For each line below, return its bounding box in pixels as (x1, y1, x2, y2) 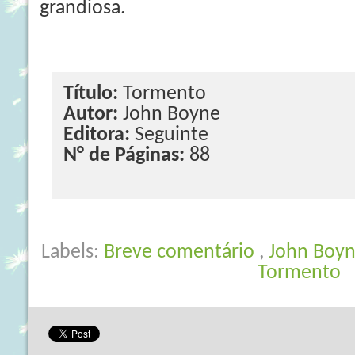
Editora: (63, 124, 135, 146)
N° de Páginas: (63, 145, 185, 166)
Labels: (41, 242, 104, 263)
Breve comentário (104, 242, 259, 263)
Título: (63, 83, 123, 105)
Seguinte (135, 124, 208, 146)
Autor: (63, 104, 123, 125)
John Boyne (123, 104, 220, 125)
